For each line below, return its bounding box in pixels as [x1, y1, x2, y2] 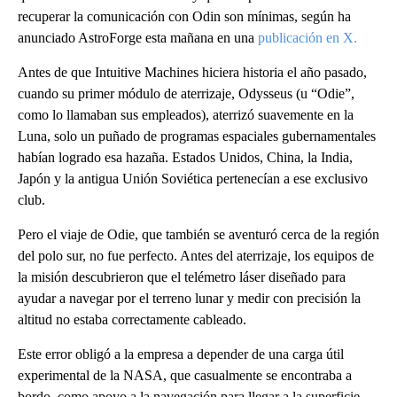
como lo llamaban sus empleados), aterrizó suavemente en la [18, 107, 354, 122]
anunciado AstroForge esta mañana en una [18, 30, 258, 45]
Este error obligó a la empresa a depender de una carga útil [18, 346, 344, 362]
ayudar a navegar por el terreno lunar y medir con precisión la [18, 291, 361, 306]
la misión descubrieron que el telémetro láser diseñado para [18, 269, 346, 284]
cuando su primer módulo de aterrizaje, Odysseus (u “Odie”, [18, 86, 354, 101]
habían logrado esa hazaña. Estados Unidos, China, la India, [18, 150, 353, 165]
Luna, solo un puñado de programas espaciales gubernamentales [18, 128, 376, 144]
